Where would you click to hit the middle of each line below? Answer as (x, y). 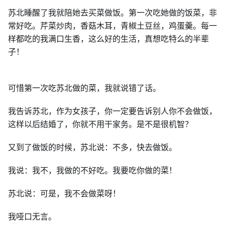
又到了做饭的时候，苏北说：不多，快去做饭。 (92, 147)
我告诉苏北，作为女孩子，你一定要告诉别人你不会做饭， (113, 111)
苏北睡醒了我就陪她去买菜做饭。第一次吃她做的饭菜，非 (113, 13)
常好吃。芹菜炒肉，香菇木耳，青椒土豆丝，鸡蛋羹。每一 (113, 26)
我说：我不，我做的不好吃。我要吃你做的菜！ (92, 170)
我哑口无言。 (32, 216)
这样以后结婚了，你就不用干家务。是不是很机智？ (100, 124)
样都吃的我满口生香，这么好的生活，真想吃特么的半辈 (108, 39)
